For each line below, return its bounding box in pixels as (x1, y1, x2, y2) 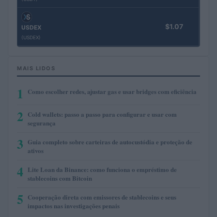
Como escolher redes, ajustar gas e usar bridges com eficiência (28, 86, 197, 96)
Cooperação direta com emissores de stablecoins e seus (28, 192, 176, 201)
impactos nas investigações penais (28, 201, 120, 210)
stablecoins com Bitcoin (28, 173, 92, 183)
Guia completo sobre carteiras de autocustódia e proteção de (28, 137, 192, 146)
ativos (28, 145, 44, 155)
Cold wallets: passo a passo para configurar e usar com (28, 109, 177, 119)
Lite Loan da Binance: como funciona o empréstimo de (28, 164, 177, 174)
